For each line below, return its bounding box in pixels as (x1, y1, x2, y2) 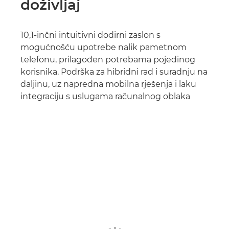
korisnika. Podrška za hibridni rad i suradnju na (20, 67, 208, 77)
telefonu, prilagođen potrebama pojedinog (20, 55, 195, 64)
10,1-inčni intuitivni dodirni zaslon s (20, 30, 161, 40)
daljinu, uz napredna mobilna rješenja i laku (20, 79, 196, 89)
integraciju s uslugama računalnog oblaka (20, 91, 190, 101)
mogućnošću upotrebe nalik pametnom (20, 42, 187, 52)
